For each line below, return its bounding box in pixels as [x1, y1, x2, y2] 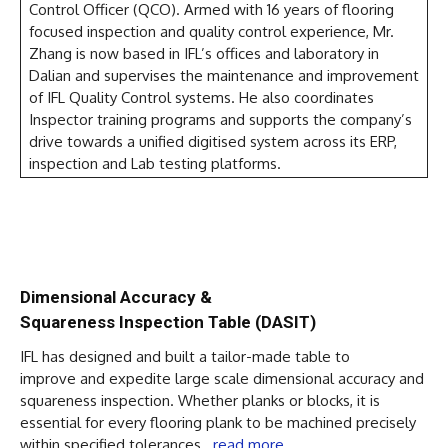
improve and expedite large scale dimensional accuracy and [20, 368, 424, 388]
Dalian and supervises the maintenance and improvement [29, 65, 419, 85]
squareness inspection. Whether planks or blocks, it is [20, 390, 380, 410]
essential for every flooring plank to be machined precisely [20, 412, 416, 432]
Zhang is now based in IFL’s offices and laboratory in [29, 43, 379, 63]
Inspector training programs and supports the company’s [29, 109, 412, 129]
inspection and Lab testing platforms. [29, 153, 289, 173]
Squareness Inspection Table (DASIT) [20, 311, 316, 332]
